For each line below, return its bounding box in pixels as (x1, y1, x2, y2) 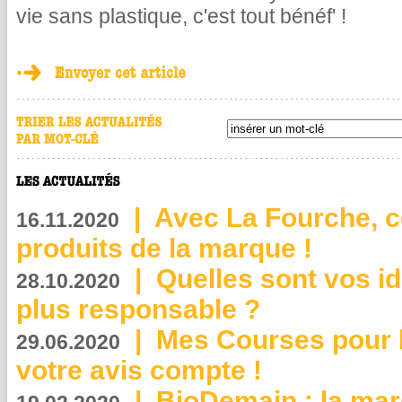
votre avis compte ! (16, 355, 262, 385)
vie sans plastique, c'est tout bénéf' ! (16, 4, 346, 28)
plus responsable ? (16, 294, 267, 324)
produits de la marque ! (16, 233, 312, 263)
